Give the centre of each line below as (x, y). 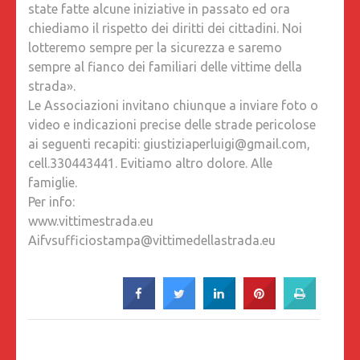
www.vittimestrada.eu (91, 221)
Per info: (51, 201)
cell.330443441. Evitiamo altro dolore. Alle (150, 163)
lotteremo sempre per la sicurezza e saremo (155, 47)
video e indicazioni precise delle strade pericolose (172, 124)
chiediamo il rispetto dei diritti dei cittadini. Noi (165, 28)
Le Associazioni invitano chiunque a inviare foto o (173, 105)
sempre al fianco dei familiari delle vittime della (165, 66)
